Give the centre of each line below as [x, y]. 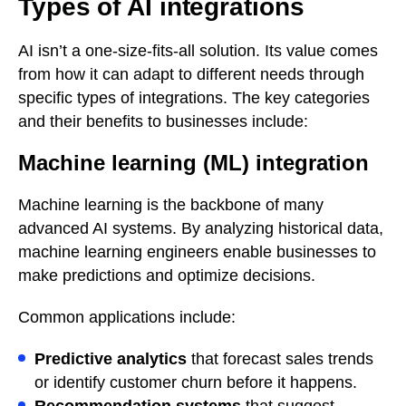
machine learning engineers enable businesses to [197, 251]
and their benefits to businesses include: [163, 121]
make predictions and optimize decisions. [167, 275]
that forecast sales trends [280, 358]
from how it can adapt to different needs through [191, 74]
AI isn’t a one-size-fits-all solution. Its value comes [198, 50]
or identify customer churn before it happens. [196, 382]
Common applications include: [127, 317]
